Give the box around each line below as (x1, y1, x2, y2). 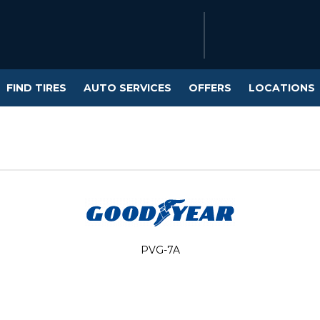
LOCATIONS (249, 81, 315, 94)
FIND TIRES (6, 81, 66, 94)
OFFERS (189, 81, 231, 94)
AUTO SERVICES (84, 81, 171, 94)
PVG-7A (140, 243, 180, 256)
